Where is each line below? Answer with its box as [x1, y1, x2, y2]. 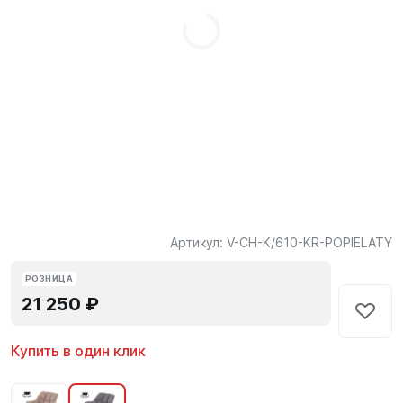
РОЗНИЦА [25, 273, 74, 283]
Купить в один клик [11, 342, 146, 360]
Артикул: [170, 235, 227, 250]
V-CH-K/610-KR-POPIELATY [227, 235, 392, 250]
